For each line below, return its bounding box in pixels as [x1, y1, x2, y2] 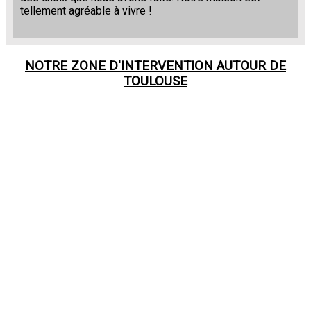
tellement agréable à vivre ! [19, 4, 152, 18]
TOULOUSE [123, 74, 187, 89]
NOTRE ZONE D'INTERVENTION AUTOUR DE [24, 58, 286, 74]
